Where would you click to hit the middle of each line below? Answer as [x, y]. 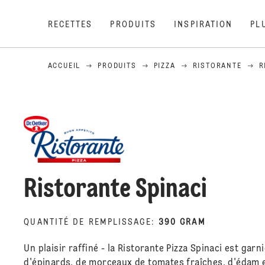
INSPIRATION [203, 25]
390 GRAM [182, 223]
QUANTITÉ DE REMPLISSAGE [88, 223]
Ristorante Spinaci [116, 190]
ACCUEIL [64, 66]
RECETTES [70, 25]
